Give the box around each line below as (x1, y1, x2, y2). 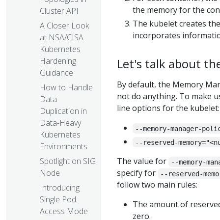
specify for (117, 167, 158, 179)
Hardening (40, 55, 76, 67)
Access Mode (40, 206, 88, 217)
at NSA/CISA (40, 32, 83, 43)
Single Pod (40, 194, 76, 205)
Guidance (40, 67, 73, 79)
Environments (40, 141, 87, 152)
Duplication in (40, 106, 87, 117)
